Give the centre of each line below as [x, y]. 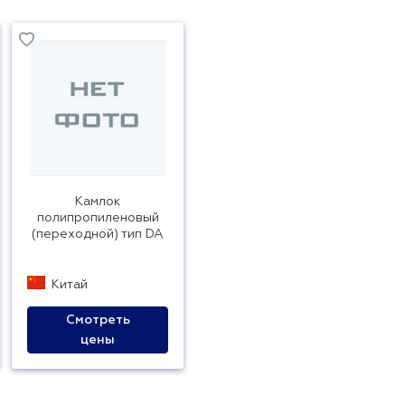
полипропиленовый [98, 218]
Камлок [98, 202]
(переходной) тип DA [98, 234]
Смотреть [98, 320]
